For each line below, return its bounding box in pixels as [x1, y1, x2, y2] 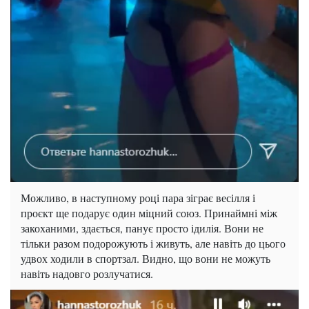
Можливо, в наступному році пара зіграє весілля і [21, 190, 255, 206]
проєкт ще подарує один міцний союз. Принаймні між [21, 206, 277, 221]
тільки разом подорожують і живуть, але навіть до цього [21, 236, 286, 251]
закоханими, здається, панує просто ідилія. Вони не [21, 221, 263, 236]
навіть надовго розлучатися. [21, 266, 153, 281]
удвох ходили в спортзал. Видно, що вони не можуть [21, 251, 270, 266]
